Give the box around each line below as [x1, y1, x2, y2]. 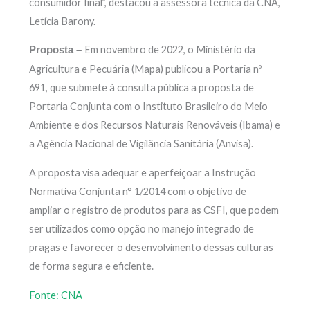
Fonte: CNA [29, 289, 83, 301]
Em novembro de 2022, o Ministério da [84, 44, 256, 56]
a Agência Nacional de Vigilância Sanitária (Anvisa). [29, 138, 254, 150]
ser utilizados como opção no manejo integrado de [29, 222, 255, 235]
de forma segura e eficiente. [29, 259, 154, 272]
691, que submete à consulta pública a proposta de [29, 82, 255, 94]
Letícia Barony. [29, 15, 96, 27]
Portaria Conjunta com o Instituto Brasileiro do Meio [29, 100, 268, 113]
